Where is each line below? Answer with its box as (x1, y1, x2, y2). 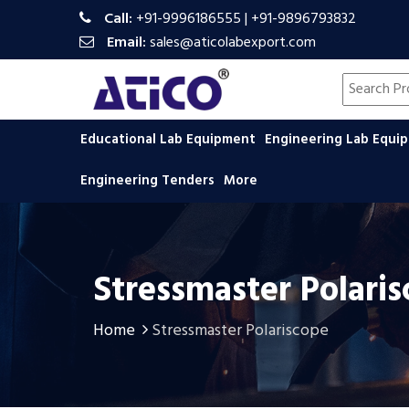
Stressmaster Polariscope (152, 318, 329, 344)
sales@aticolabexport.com (150, 31, 316, 55)
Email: (107, 31, 146, 55)
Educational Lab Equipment (80, 129, 259, 151)
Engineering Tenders (80, 170, 218, 192)
